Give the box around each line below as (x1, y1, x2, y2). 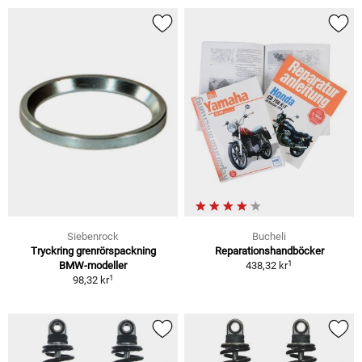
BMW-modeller (59, 259, 127, 272)
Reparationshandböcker (214, 245, 324, 258)
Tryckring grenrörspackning (30, 245, 156, 258)
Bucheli (252, 230, 286, 243)
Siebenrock (67, 230, 119, 243)
